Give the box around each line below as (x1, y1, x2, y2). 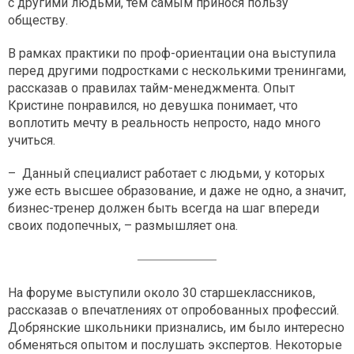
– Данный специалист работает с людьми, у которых (8, 166, 325, 182)
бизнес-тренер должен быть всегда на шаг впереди (8, 201, 319, 217)
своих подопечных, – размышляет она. (8, 218, 238, 234)
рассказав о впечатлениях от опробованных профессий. (8, 303, 339, 318)
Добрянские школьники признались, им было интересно (8, 320, 345, 336)
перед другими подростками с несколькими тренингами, (8, 63, 346, 79)
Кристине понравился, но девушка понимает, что (8, 98, 298, 114)
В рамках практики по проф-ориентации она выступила (8, 46, 339, 62)
